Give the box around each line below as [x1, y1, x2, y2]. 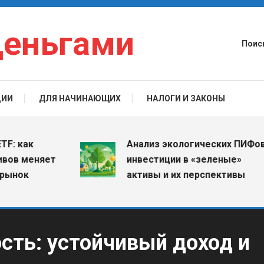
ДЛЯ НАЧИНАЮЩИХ [38, 94, 121, 103]
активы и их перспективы [102, 169, 221, 180]
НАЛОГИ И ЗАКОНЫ [146, 94, 225, 103]
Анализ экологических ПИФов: [102, 138, 244, 150]
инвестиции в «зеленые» [102, 154, 217, 165]
